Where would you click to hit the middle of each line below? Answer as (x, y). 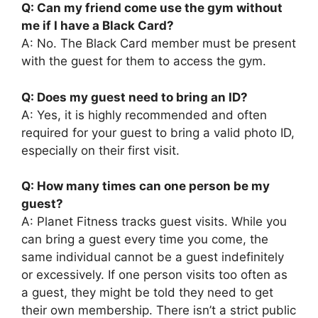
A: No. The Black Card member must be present (159, 44)
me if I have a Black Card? (98, 26)
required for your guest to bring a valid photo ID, (158, 132)
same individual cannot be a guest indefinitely (153, 257)
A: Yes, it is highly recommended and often (144, 115)
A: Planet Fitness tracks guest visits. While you (154, 222)
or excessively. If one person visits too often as (154, 275)
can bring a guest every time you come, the (145, 240)
